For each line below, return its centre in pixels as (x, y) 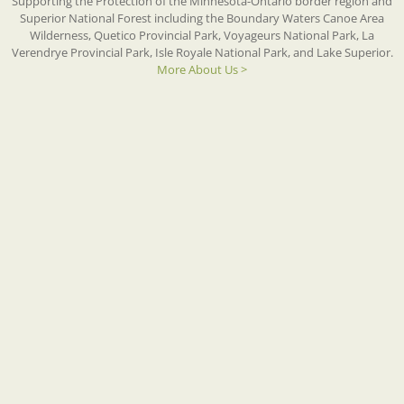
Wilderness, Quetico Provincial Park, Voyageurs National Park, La (202, 36)
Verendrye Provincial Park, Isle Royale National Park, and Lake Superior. (202, 53)
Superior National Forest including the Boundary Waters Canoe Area (202, 18)
